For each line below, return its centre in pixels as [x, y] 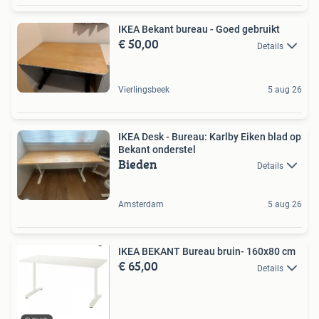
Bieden [138, 164]
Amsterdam [141, 205]
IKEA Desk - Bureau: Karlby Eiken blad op [210, 137]
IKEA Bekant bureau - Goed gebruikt [199, 30]
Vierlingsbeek [144, 90]
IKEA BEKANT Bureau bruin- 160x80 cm [207, 252]
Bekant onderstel [157, 150]
